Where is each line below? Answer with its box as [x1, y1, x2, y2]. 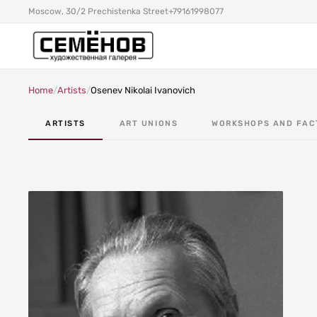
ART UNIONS [119, 119, 178, 128]
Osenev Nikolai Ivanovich [91, 85, 195, 96]
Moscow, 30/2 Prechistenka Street [28, 6, 168, 16]
